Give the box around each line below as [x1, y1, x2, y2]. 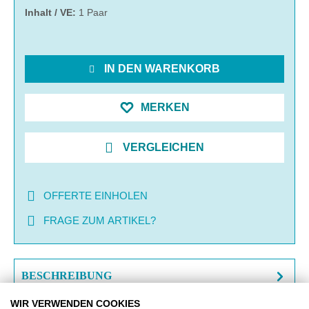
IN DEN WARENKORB [104, 62, 220, 74]
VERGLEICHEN [123, 141, 204, 153]
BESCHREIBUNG [21, 269, 112, 281]
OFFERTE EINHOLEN [43, 189, 148, 201]
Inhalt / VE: [25, 6, 79, 18]
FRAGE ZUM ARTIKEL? [43, 214, 156, 226]
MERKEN [141, 101, 190, 113]
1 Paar [79, 6, 108, 18]
